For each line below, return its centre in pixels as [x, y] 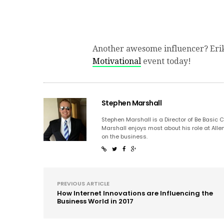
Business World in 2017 [95, 201]
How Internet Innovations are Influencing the [135, 193]
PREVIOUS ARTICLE [83, 183]
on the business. [124, 136]
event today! [166, 61]
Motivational [117, 61]
